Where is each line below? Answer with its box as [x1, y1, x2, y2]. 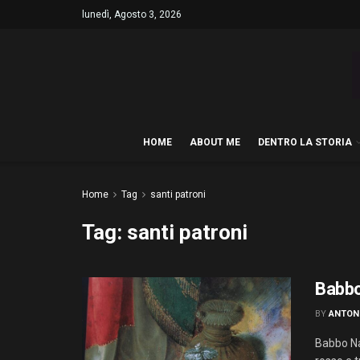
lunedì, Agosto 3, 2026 [82, 9, 182, 20]
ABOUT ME [190, 137, 240, 148]
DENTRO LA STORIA [258, 137, 352, 148]
